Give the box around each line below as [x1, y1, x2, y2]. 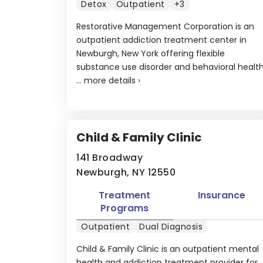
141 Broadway [76, 150, 143, 164]
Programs [100, 201, 149, 215]
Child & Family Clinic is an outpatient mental [76, 243, 259, 255]
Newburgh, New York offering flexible [76, 47, 225, 59]
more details [84, 74, 136, 86]
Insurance [197, 188, 245, 202]
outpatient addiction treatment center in [76, 33, 247, 46]
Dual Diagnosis [139, 221, 203, 232]
